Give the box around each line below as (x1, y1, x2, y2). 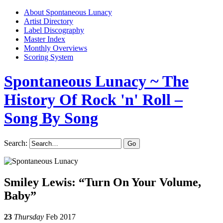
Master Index (24, 35, 65, 43)
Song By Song (4, 109, 98, 127)
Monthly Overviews (24, 44, 87, 52)
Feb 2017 (46, 212, 76, 221)
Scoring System (24, 53, 73, 61)
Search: (4, 138, 27, 147)
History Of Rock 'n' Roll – (4, 91, 183, 109)
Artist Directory (24, 17, 73, 25)
